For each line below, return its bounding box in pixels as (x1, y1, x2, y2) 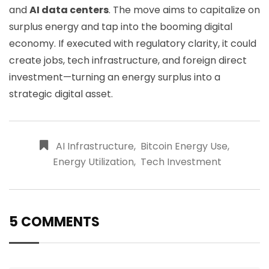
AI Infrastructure (56, 139, 134, 153)
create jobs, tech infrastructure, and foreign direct (9, 53, 247, 67)
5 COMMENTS (9, 212, 100, 231)
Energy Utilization (52, 154, 134, 169)
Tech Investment (140, 154, 222, 169)
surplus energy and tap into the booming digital (9, 19, 232, 34)
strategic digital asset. (9, 86, 113, 101)
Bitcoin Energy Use (141, 139, 228, 153)
